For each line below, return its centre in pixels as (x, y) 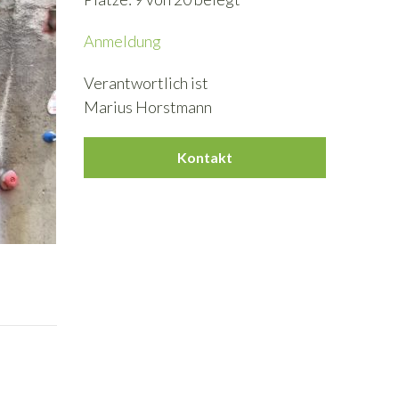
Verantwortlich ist (146, 83)
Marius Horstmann (147, 107)
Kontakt (204, 157)
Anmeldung (122, 41)
